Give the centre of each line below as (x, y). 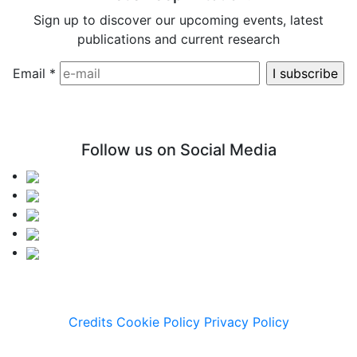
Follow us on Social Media (178, 149)
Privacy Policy (246, 322)
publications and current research (178, 39)
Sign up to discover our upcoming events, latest (178, 20)
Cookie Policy (158, 322)
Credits (90, 322)
